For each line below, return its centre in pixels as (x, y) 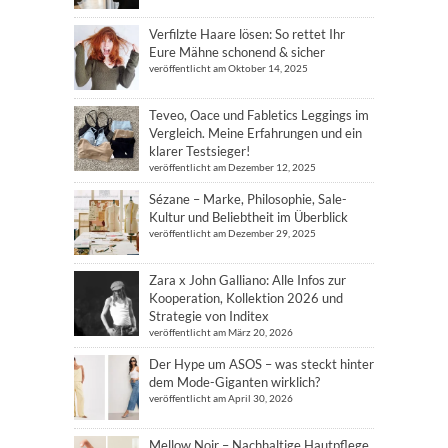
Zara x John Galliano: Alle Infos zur (247, 279)
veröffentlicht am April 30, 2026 (221, 397)
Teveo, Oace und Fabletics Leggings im (259, 114)
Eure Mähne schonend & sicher (237, 51)
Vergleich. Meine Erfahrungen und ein (255, 132)
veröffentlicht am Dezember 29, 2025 (232, 232)
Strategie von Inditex (209, 315)
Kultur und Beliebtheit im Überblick (248, 216)
